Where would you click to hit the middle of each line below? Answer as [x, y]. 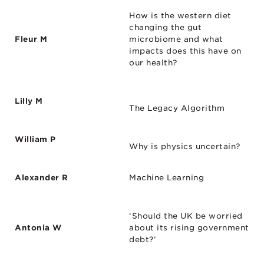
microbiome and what [176, 39]
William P [35, 139]
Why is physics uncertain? [185, 146]
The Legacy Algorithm [177, 108]
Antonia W [38, 227]
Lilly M [29, 101]
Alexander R [42, 177]
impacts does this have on [185, 51]
